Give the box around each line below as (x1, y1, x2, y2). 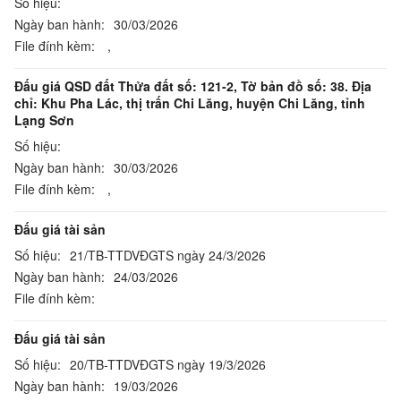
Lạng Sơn (14, 111, 74, 129)
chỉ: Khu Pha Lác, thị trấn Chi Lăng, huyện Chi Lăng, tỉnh (14, 94, 365, 112)
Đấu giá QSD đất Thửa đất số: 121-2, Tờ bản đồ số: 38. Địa (14, 77, 371, 95)
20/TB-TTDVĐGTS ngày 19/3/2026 (70, 355, 266, 373)
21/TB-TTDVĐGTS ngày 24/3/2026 (70, 246, 266, 264)
